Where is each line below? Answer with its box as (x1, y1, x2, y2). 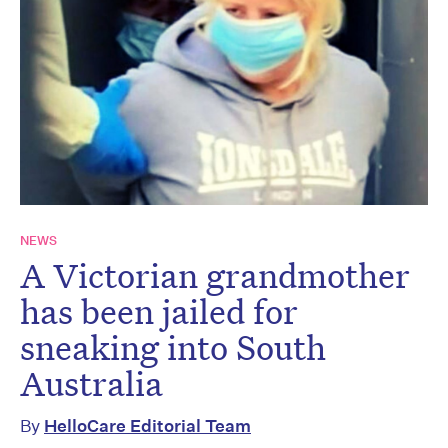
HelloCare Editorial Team (44, 415, 251, 437)
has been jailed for (20, 289, 298, 334)
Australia (20, 361, 163, 406)
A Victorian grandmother (20, 253, 410, 298)
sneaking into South (20, 325, 326, 370)
